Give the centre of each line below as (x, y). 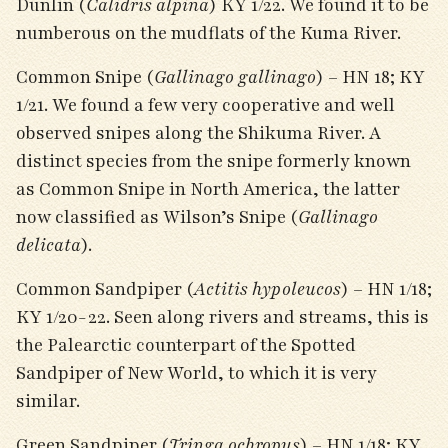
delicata (48, 245)
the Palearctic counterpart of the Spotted (186, 345)
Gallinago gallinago (235, 77)
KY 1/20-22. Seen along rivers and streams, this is (222, 317)
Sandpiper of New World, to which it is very (196, 373)
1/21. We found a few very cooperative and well (205, 105)
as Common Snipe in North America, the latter (208, 189)
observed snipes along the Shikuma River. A (198, 133)
